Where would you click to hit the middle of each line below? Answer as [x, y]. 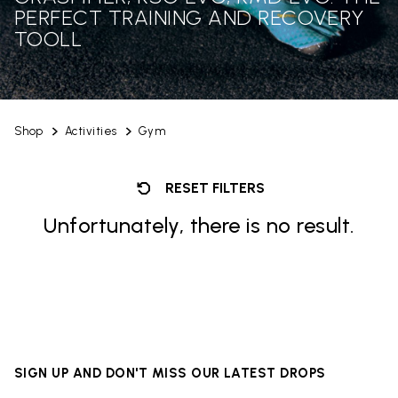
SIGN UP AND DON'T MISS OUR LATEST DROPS [170, 373]
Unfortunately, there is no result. [199, 225]
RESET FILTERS [215, 188]
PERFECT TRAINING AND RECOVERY [189, 17]
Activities [91, 131]
